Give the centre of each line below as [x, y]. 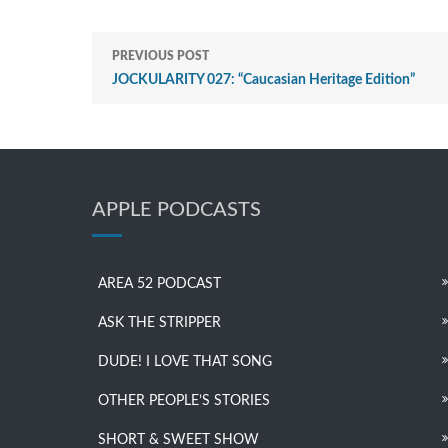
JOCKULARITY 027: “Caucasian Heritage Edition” [263, 80]
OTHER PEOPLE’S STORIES [184, 401]
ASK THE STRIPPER [159, 323]
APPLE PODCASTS [176, 210]
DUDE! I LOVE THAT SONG [185, 362]
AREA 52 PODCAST [159, 284]
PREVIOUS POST [160, 56]
